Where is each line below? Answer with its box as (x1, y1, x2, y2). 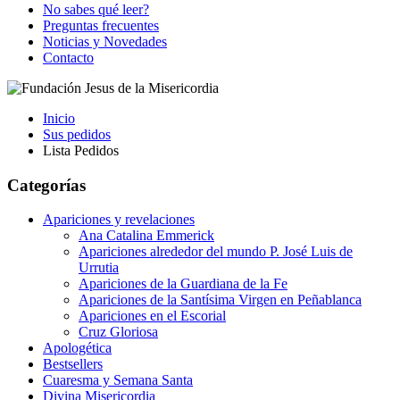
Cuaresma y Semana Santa (43, 372, 193, 388)
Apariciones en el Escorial (79, 308, 226, 324)
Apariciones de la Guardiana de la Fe (79, 276, 287, 292)
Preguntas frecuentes (43, 18, 159, 33)
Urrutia (79, 260, 119, 276)
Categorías (7, 175, 86, 195)
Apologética (43, 340, 112, 356)
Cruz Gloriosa (79, 324, 158, 340)
